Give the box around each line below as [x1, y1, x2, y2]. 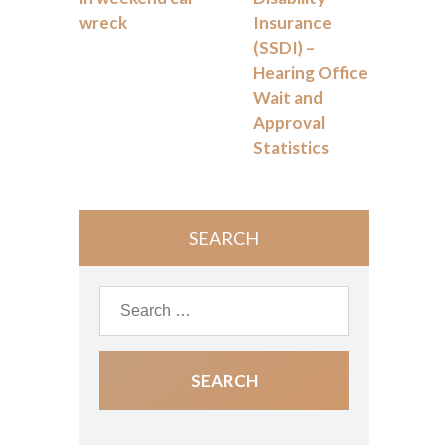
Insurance [253, 12, 332, 33]
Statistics [253, 137, 329, 158]
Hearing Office [253, 62, 368, 83]
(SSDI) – [253, 37, 315, 58]
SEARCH [189, 227, 259, 249]
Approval [253, 112, 325, 133]
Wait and [253, 87, 323, 108]
